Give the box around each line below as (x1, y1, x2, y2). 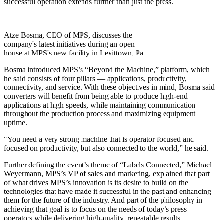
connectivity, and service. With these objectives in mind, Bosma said (4, 83, 215, 92)
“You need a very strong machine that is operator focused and (4, 135, 194, 144)
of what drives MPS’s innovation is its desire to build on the (4, 178, 188, 187)
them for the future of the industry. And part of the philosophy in (4, 196, 202, 205)
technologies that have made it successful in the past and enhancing (4, 187, 211, 196)
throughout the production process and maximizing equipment (4, 110, 195, 118)
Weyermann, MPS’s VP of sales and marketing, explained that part (4, 169, 210, 178)
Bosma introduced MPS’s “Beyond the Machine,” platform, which (4, 65, 210, 74)
